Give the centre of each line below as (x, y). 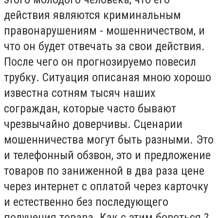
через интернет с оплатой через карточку (106, 187)
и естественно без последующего (86, 202)
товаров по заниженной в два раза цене (104, 171)
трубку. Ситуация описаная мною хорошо (108, 78)
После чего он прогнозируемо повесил (100, 62)
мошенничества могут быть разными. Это (109, 140)
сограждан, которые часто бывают (90, 109)
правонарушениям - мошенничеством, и (104, 31)
